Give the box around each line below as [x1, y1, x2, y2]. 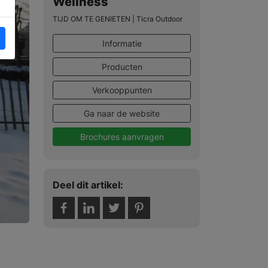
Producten [101, 61, 142, 72]
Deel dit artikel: [53, 178, 123, 191]
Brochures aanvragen [80, 131, 164, 142]
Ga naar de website [84, 108, 160, 118]
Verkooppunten [92, 84, 152, 95]
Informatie [102, 38, 142, 48]
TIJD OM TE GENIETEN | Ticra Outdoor [53, 14, 182, 23]
